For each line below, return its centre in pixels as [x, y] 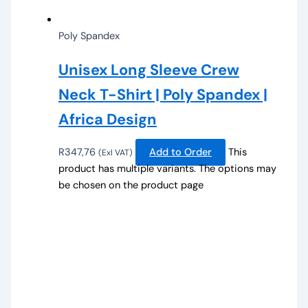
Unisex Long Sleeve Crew [149, 69]
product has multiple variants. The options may [168, 168]
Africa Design [108, 119]
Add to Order [181, 152]
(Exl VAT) [116, 152]
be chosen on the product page [131, 185]
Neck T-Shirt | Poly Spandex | [163, 94]
